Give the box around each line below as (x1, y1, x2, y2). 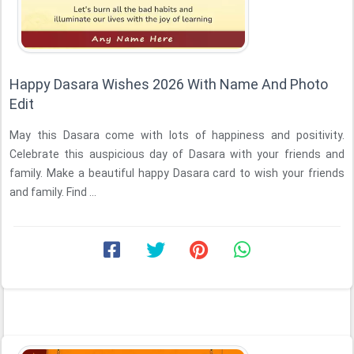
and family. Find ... (9, 186, 96, 198)
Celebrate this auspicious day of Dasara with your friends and (9, 148, 345, 160)
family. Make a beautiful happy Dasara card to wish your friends (9, 167, 345, 179)
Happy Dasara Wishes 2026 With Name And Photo (9, 76, 328, 92)
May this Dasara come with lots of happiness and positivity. (9, 129, 345, 141)
